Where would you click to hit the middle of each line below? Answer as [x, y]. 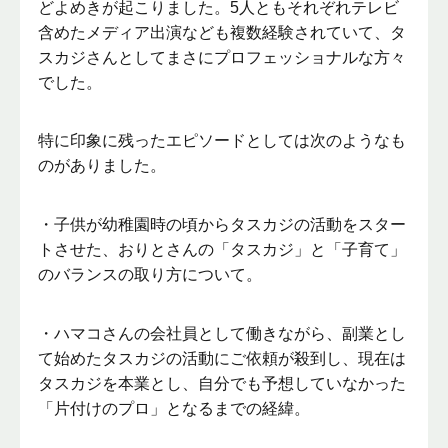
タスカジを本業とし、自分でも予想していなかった [222, 383]
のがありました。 [102, 166]
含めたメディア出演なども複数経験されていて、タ [222, 32]
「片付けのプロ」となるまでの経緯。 [174, 408]
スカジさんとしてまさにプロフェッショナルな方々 [222, 57]
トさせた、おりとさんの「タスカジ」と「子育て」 [222, 249]
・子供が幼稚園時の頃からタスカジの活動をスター [222, 224]
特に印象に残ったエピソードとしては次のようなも [222, 141]
